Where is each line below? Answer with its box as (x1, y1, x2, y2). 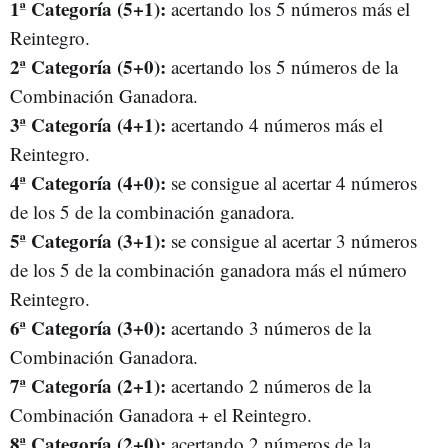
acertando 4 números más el (166, 112, 383, 137)
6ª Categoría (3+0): (10, 314, 166, 341)
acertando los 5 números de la (166, 54, 398, 79)
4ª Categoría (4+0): (10, 169, 166, 196)
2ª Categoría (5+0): (10, 53, 166, 80)
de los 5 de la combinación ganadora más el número (10, 257, 407, 282)
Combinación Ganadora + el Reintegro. (10, 402, 312, 427)
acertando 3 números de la (166, 315, 371, 340)
